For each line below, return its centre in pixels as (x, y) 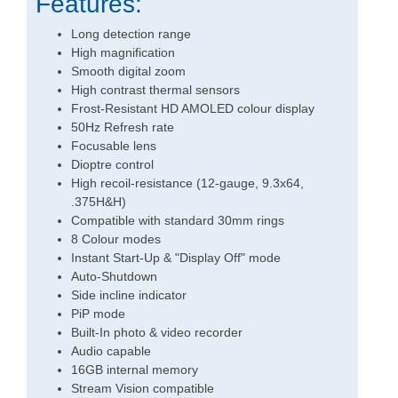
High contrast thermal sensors (155, 90)
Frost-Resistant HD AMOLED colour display (193, 109)
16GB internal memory (135, 370)
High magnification (123, 53)
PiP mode (98, 314)
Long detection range (131, 34)
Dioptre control (112, 165)
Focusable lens (114, 146)
